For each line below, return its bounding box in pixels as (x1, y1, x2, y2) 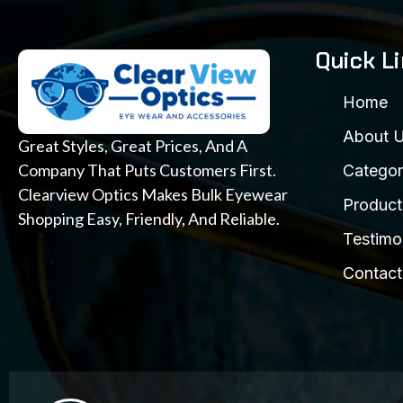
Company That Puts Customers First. (18, 160, 276, 181)
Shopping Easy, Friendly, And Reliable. (18, 209, 280, 229)
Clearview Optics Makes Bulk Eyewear (18, 184, 288, 205)
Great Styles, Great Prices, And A (18, 136, 247, 157)
